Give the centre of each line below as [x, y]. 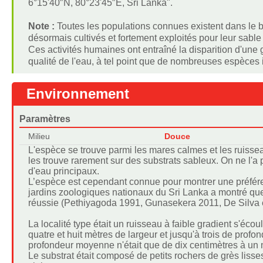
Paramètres [45, 119]
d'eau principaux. [63, 171]
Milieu [39, 136]
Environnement [77, 94]
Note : [42, 26]
